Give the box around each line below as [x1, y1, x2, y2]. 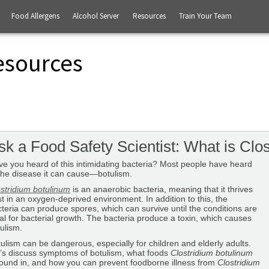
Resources [132, 11, 166, 21]
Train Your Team [178, 11, 232, 21]
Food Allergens [11, 11, 59, 21]
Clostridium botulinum [171, 248, 253, 258]
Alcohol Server [72, 11, 119, 21]
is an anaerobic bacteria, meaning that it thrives [70, 184, 253, 194]
